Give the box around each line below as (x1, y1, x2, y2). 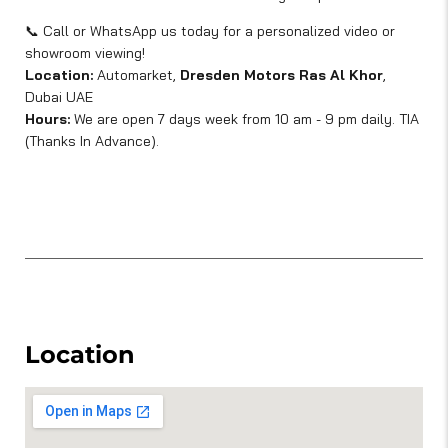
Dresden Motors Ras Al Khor (180, 66, 383, 85)
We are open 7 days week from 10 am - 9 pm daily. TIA (70, 110, 419, 129)
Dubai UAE (25, 88, 93, 107)
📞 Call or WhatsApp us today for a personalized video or (25, 22, 395, 41)
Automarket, (93, 66, 180, 85)
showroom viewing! (25, 44, 145, 63)
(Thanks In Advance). (25, 132, 159, 151)
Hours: (25, 110, 70, 129)
